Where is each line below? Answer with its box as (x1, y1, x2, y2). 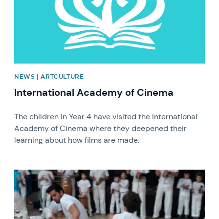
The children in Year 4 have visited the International (14, 111, 198, 122)
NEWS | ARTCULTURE (14, 72, 84, 80)
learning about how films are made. (14, 134, 140, 145)
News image (14, 168, 58, 179)
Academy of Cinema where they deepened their (14, 123, 187, 133)
